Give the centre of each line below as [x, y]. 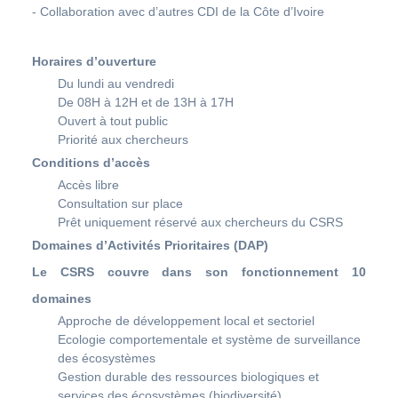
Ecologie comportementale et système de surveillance [209, 339]
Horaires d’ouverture [94, 61]
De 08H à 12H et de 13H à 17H [145, 102]
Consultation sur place [120, 203]
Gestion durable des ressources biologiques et [188, 376]
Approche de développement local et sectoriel [186, 320]
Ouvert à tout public [112, 120]
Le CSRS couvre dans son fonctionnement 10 [199, 271]
